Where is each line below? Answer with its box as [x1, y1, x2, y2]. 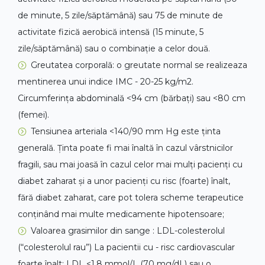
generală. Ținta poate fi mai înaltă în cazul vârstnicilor [18, 143, 233, 154]
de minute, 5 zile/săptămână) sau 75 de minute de [18, 10, 223, 21]
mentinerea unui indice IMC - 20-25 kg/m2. [18, 76, 193, 88]
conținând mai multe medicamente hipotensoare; [18, 209, 224, 220]
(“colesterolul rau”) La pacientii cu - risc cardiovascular [18, 242, 235, 253]
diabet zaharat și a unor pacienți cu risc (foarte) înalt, [18, 176, 230, 187]
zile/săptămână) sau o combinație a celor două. [18, 43, 210, 54]
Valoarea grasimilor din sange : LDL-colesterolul [31, 225, 225, 237]
